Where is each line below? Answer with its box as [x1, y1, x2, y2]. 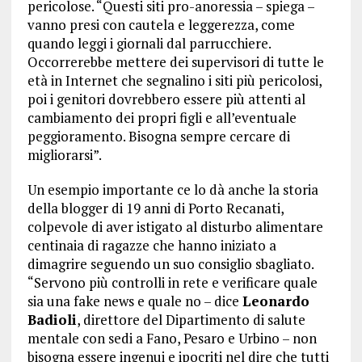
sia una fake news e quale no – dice [27, 291, 242, 310]
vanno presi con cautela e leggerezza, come [27, 15, 295, 34]
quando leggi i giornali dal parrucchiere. [27, 33, 271, 53]
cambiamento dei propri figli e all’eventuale [27, 107, 297, 127]
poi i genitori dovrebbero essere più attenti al [27, 89, 305, 108]
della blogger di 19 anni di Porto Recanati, [27, 198, 284, 217]
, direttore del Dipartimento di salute [76, 309, 305, 329]
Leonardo [242, 291, 309, 310]
